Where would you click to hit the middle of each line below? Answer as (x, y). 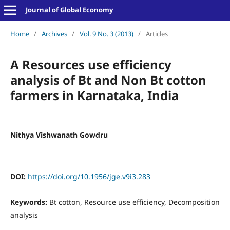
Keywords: (30, 202)
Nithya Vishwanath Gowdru (59, 135)
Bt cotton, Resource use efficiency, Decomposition (134, 202)
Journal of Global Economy (69, 10)
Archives (54, 34)
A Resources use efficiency (91, 64)
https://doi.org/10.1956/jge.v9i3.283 (89, 176)
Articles (157, 34)
